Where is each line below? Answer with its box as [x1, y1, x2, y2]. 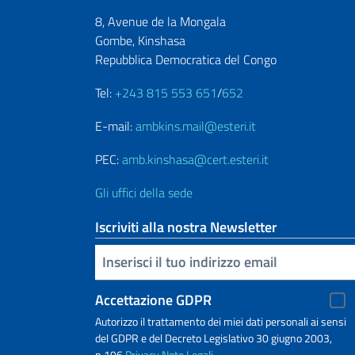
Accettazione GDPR [95, 288, 212, 311]
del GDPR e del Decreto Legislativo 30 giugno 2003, [95, 329, 332, 346]
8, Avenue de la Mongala [95, 11, 226, 31]
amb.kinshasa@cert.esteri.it [122, 149, 269, 169]
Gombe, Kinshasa [95, 30, 185, 50]
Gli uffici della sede [95, 182, 193, 202]
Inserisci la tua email [98, 250, 109, 272]
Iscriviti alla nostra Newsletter [95, 216, 277, 238]
